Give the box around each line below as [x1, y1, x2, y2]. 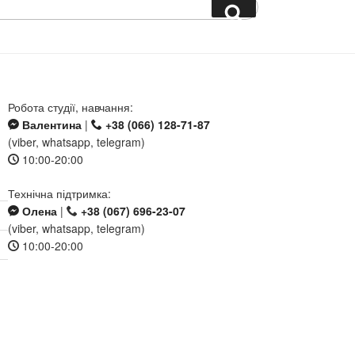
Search [242, 2, 285, 21]
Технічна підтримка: [8, 185, 112, 201]
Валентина [19, 116, 82, 132]
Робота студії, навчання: [8, 98, 134, 115]
